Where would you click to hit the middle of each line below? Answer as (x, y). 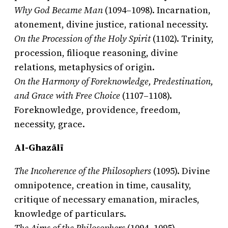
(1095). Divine (181, 171)
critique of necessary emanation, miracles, (107, 199)
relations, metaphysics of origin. (84, 67)
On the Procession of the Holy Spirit (82, 39)
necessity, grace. (50, 124)
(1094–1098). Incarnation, (157, 10)
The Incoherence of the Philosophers (83, 171)
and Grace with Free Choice (67, 96)
